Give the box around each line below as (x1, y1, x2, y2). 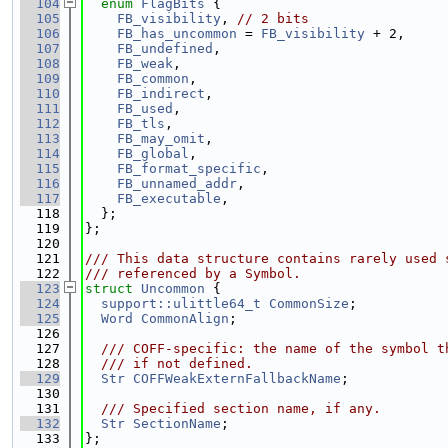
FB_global (117, 146, 189, 161)
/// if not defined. (85, 356, 253, 371)
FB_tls (117, 116, 165, 131)
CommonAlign (141, 311, 229, 326)
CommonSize (269, 296, 349, 311)
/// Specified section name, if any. (85, 401, 381, 416)
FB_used (117, 101, 173, 116)
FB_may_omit (117, 131, 205, 146)
